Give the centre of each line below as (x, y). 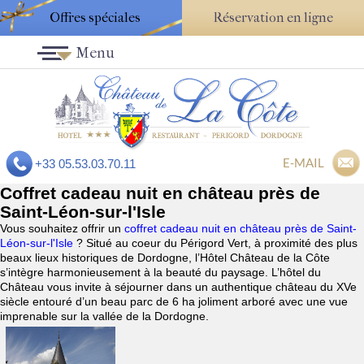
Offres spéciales (95, 17)
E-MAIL (303, 163)
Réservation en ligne (273, 17)
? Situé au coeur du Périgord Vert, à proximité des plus (217, 243)
